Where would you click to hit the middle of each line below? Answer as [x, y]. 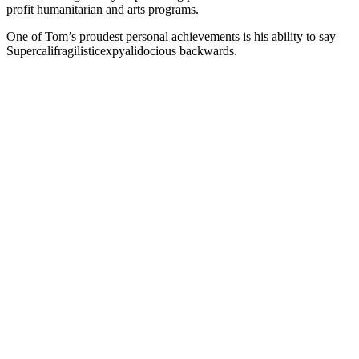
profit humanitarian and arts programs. [103, 10]
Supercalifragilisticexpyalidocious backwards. [122, 51]
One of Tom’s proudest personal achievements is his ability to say [171, 37]
